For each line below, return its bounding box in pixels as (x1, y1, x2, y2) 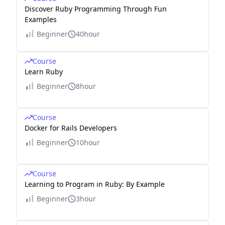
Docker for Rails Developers (25, 123, 117, 133)
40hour (76, 29, 100, 39)
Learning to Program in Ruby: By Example (25, 179, 165, 189)
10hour (76, 138, 100, 147)
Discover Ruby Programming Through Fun (25, 4, 167, 14)
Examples (25, 15, 57, 24)
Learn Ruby (25, 67, 63, 76)
